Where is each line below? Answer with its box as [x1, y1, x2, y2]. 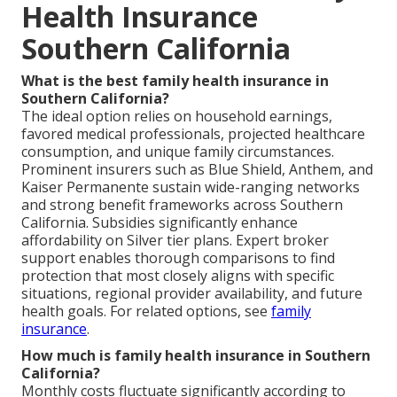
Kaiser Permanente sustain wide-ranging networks [21, 177, 360, 198]
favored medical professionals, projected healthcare [21, 124, 365, 144]
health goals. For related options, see [21, 301, 271, 322]
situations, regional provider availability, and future [21, 284, 362, 304]
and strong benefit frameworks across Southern [21, 195, 343, 215]
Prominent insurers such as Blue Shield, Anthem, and [21, 160, 373, 180]
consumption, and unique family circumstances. [21, 142, 334, 162]
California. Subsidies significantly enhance [21, 213, 298, 233]
